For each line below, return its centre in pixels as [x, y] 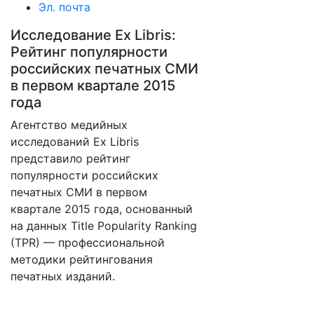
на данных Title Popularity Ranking [104, 226]
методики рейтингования [82, 259]
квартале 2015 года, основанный [102, 209]
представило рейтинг [70, 158]
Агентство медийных [69, 125]
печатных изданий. [63, 276]
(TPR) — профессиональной [88, 243]
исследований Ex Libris [75, 142]
